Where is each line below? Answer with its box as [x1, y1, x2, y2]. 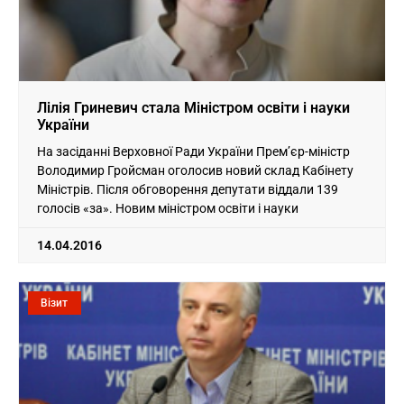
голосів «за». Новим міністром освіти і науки [37, 200, 298, 216]
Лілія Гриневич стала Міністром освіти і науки [37, 98, 350, 116]
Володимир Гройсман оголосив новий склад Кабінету [37, 162, 353, 178]
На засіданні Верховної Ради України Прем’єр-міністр [37, 143, 350, 159]
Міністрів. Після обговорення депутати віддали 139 [37, 181, 338, 197]
